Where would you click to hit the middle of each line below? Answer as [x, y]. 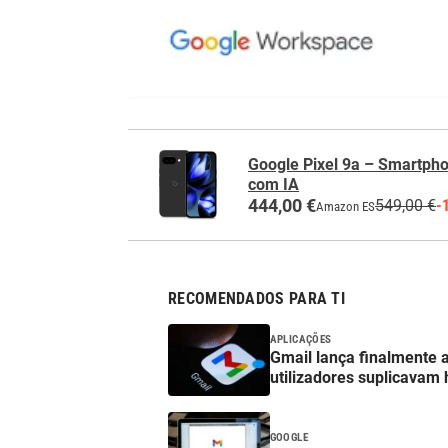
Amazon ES [345, 206]
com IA [273, 184]
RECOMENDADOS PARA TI [256, 299]
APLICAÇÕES [300, 339]
